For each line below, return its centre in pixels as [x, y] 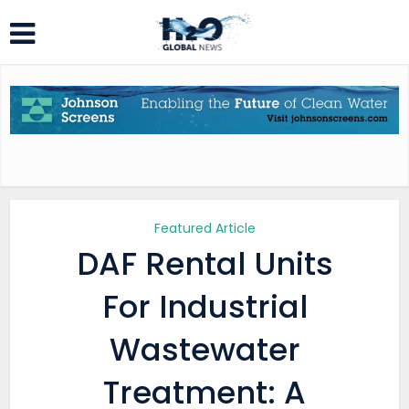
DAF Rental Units [204, 264]
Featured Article [204, 228]
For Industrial [204, 307]
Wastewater [204, 350]
